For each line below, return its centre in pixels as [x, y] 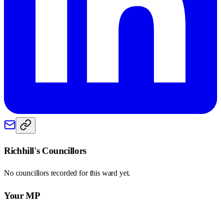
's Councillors [60, 150]
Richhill [19, 150]
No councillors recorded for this [53, 173]
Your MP [22, 196]
